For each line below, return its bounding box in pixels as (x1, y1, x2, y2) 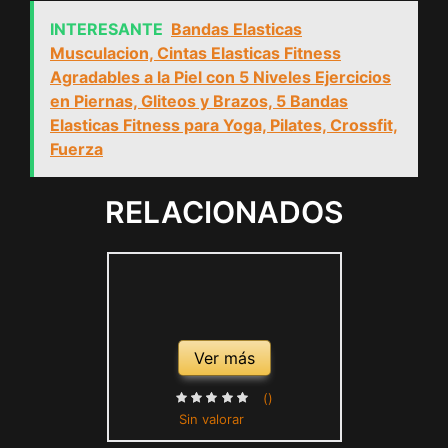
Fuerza (50, 138, 103, 159)
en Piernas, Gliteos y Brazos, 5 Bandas (50, 90, 348, 111)
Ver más (193, 348, 255, 369)
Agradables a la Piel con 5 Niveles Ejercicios (50, 66, 391, 87)
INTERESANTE (50, 18, 163, 39)
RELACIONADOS (105, 193, 343, 230)
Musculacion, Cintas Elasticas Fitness (50, 42, 341, 63)
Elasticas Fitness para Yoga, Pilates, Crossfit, (50, 114, 398, 135)
